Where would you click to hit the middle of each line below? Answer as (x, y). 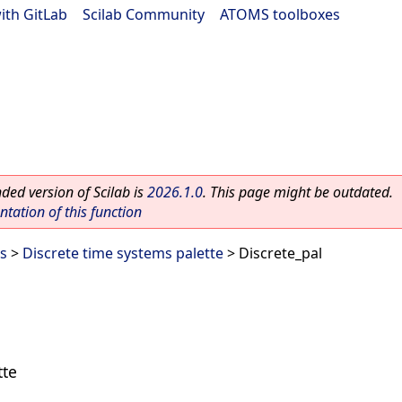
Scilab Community (144, 14)
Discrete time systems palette (123, 253)
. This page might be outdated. (298, 192)
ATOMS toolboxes (280, 14)
